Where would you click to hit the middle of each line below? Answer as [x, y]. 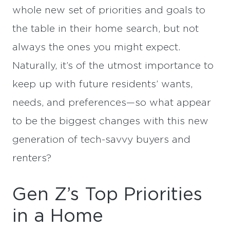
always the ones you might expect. [96, 47]
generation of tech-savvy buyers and [101, 140]
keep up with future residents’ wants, [102, 84]
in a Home [58, 216]
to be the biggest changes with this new [110, 121]
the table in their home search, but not [106, 29]
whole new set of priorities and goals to [109, 11]
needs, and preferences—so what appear [112, 103]
